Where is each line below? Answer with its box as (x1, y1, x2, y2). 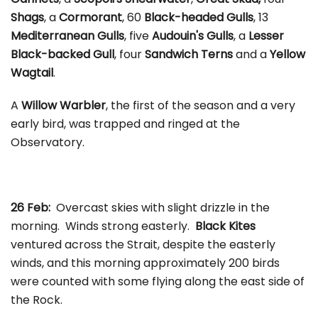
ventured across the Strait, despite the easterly (11, 236, 275, 253)
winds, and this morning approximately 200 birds (11, 254, 280, 271)
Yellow (270, 45, 305, 62)
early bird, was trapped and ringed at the (11, 115, 240, 132)
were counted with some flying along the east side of (11, 273, 305, 290)
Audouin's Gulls (152, 27, 234, 44)
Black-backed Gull (11, 45, 114, 62)
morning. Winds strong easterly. (11, 217, 192, 234)
